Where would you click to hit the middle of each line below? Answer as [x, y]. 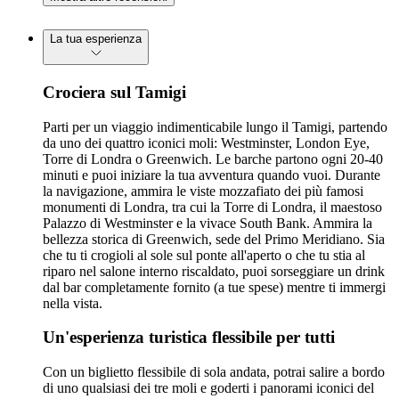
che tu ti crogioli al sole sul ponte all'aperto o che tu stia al [204, 255]
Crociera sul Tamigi [114, 92]
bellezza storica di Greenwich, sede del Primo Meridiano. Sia [214, 239]
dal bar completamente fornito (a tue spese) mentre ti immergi [214, 287]
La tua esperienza [96, 38]
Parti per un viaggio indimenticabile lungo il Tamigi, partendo [215, 126]
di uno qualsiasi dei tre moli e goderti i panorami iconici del [208, 387]
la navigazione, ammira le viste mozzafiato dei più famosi [203, 191]
